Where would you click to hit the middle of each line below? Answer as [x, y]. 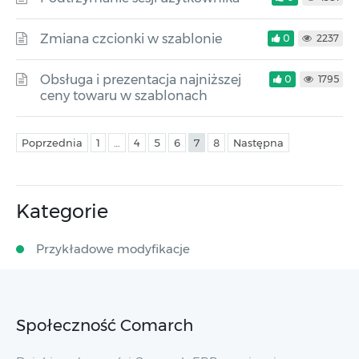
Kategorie [62, 211]
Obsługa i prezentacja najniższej [141, 80]
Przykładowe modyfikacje [113, 249]
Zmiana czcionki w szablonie [131, 39]
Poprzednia [52, 143]
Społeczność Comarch [105, 325]
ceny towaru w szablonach [124, 96]
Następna [258, 143]
